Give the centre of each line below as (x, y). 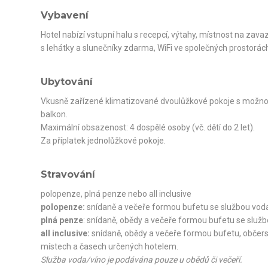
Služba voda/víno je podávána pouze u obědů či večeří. (141, 259)
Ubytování (66, 81)
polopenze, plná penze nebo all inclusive (116, 194)
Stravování (68, 174)
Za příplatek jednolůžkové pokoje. (103, 140)
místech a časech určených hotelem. (109, 246)
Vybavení (64, 15)
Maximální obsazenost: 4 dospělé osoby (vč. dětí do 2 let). (147, 127)
